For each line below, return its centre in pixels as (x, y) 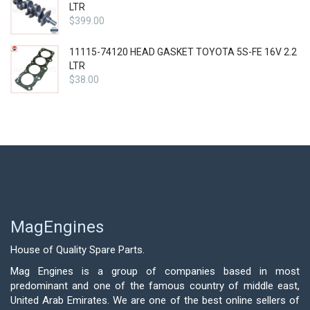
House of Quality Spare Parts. (77, 249)
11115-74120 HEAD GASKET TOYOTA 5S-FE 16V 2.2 (183, 52)
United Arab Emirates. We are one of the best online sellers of (155, 300)
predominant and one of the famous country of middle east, (155, 285)
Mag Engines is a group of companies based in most (155, 271)
